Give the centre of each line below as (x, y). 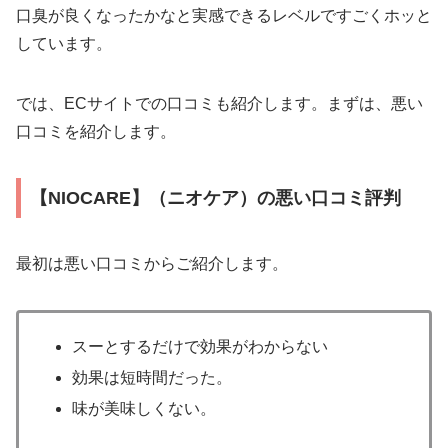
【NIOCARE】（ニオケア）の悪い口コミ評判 (215, 197)
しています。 (64, 43)
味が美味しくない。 (144, 408)
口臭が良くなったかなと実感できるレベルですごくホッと (224, 15)
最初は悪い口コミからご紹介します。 (152, 264)
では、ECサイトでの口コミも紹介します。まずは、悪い (219, 103)
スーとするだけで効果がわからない (200, 346)
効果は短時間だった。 (152, 377)
